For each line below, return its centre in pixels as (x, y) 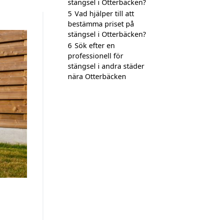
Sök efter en (95, 45)
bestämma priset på (101, 24)
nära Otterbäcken (97, 76)
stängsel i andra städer (106, 66)
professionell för (96, 56)
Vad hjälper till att (104, 14)
